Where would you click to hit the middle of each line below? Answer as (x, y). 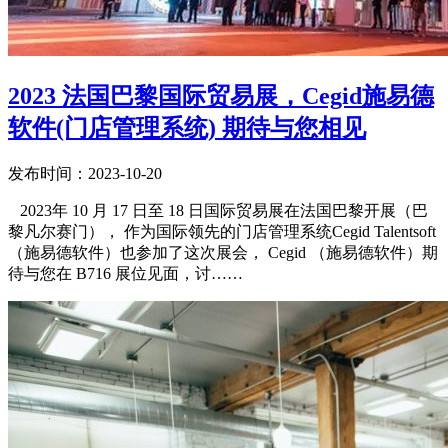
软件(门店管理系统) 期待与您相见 (187, 128)
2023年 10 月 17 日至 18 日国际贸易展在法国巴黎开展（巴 (218, 211)
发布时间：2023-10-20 (85, 174)
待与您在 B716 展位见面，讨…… (125, 274)
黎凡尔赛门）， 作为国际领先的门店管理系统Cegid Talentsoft (222, 232)
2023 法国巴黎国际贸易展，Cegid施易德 (221, 96)
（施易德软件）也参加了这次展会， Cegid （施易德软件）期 (223, 253)
